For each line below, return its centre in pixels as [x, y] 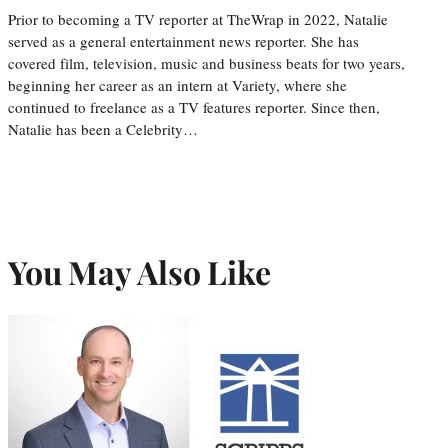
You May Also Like [139, 272]
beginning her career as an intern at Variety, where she [177, 84]
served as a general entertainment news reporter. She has [183, 40]
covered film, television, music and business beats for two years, [206, 62]
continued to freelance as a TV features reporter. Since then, [194, 106]
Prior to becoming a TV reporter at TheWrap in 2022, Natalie [198, 18]
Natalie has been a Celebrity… [103, 128]
